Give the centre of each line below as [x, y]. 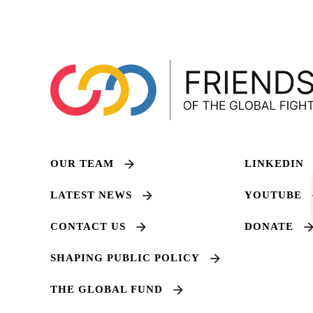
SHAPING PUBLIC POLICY [125, 257]
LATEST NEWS [91, 195]
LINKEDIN [274, 163]
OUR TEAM [82, 163]
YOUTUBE [273, 195]
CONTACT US [88, 226]
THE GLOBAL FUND [107, 289]
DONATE [269, 226]
